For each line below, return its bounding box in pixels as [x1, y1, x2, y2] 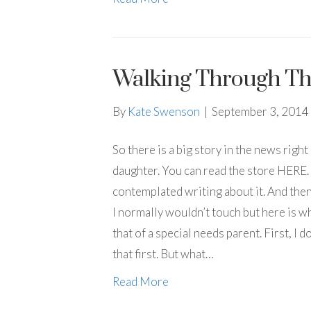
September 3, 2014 [212, 104, 309, 119]
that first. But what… [112, 246, 214, 261]
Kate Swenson [128, 104, 200, 119]
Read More [112, 274, 169, 289]
